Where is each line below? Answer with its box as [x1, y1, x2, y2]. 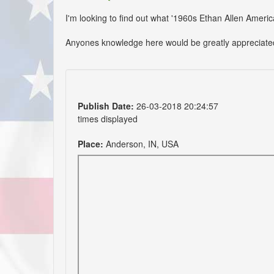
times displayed [78, 112, 138, 125]
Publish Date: [78, 99, 134, 112]
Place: [78, 137, 103, 150]
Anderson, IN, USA [103, 137, 179, 150]
